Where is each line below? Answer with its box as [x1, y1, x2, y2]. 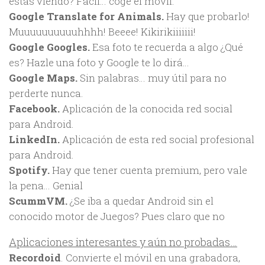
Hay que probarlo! [164, 9, 250, 24]
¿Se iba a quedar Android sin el [67, 194, 214, 208]
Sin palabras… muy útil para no [77, 71, 227, 85]
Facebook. [9, 102, 60, 116]
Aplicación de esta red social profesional [60, 132, 254, 147]
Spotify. [9, 163, 52, 177]
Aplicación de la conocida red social [60, 102, 232, 116]
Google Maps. [9, 71, 77, 85]
